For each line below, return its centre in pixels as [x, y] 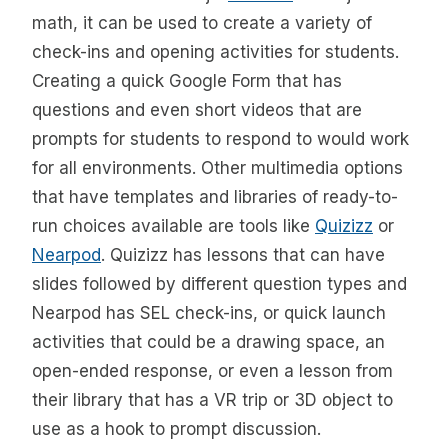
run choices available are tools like [173, 226]
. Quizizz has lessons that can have [243, 255]
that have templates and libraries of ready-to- [215, 197]
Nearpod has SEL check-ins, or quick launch [209, 313]
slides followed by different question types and [219, 284]
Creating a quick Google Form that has [187, 81]
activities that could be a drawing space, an [208, 342]
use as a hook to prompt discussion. [176, 429]
